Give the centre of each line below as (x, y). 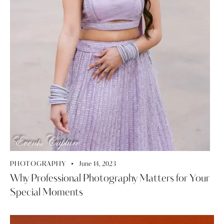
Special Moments (46, 193)
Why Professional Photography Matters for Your (110, 179)
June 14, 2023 (97, 164)
